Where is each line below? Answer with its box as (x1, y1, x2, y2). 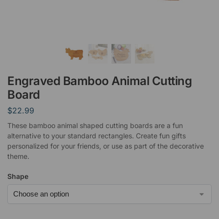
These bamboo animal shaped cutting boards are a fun (7, 121, 183, 130)
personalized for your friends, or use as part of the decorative (7, 141, 204, 150)
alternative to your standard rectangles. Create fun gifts (7, 131, 186, 140)
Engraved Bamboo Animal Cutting (7, 74, 192, 88)
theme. (7, 152, 29, 160)
